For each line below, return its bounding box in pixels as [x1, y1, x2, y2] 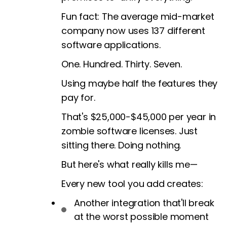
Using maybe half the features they [61, 77, 218, 90]
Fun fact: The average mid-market [61, 10, 214, 23]
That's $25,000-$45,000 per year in [61, 110, 216, 124]
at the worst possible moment [74, 210, 209, 223]
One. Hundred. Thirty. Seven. [61, 58, 182, 71]
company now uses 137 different [61, 24, 206, 37]
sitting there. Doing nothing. [61, 139, 181, 152]
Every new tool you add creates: [61, 177, 203, 191]
